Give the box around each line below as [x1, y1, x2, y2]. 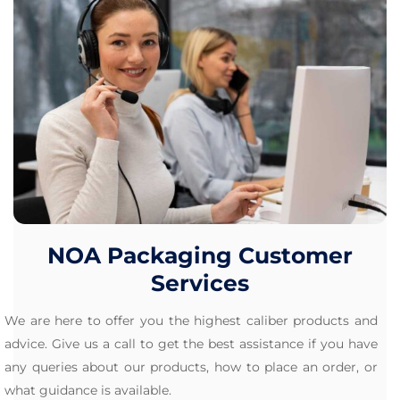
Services [151, 270, 249, 297]
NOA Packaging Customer [47, 242, 353, 270]
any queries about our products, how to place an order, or [4, 359, 378, 376]
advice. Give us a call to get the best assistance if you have [4, 336, 378, 353]
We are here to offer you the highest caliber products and [4, 312, 378, 329]
